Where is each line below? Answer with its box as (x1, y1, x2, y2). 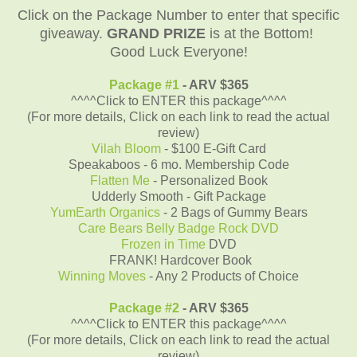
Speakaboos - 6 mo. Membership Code (68, 157, 289, 171)
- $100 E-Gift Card (160, 141, 266, 155)
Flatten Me (89, 173, 153, 187)
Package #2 (108, 300, 179, 315)
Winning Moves (58, 269, 149, 283)
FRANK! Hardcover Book (105, 253, 252, 267)
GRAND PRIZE (107, 25, 206, 41)
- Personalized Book (152, 173, 268, 187)
